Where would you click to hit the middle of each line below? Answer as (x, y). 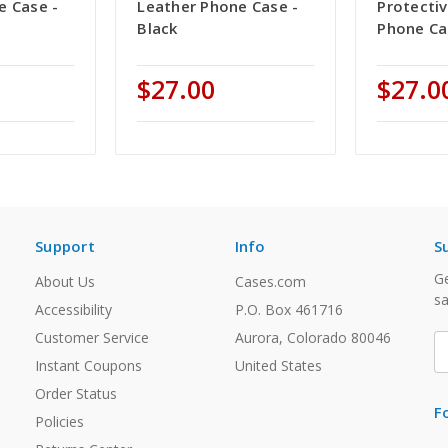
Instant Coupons (88, 366)
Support (65, 246)
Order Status (76, 394)
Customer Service (92, 338)
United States (278, 366)
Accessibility (73, 310)
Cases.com (270, 282)
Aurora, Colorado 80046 (312, 338)
